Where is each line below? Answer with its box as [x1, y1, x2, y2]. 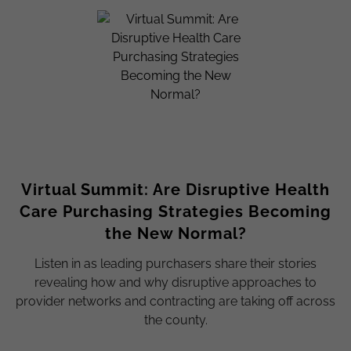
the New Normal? [104, 223, 247, 243]
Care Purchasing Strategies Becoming [20, 201, 331, 221]
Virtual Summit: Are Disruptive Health [21, 179, 330, 199]
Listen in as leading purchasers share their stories [34, 255, 317, 271]
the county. [143, 312, 208, 327]
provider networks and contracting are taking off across [16, 293, 335, 309]
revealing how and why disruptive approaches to [34, 274, 317, 290]
